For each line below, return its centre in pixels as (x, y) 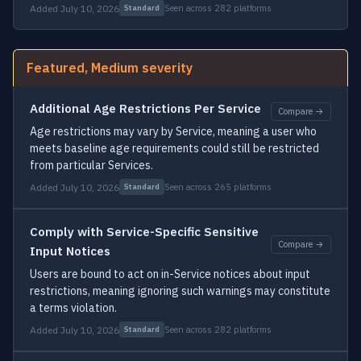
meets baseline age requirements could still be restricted (174, 148)
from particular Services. (91, 165)
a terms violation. (73, 308)
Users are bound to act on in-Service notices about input (170, 274)
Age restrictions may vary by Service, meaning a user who (173, 131)
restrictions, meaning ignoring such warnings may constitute (180, 291)
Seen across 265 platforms (218, 187)
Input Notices (70, 251)
